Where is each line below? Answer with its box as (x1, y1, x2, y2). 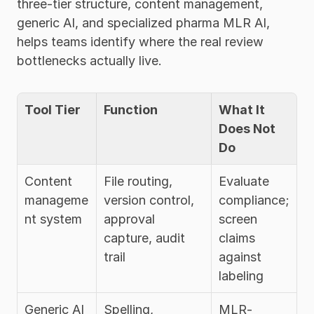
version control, (104, 192, 194, 207)
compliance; (219, 192, 289, 207)
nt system (25, 211, 82, 226)
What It (219, 102, 265, 117)
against (219, 249, 261, 264)
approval (104, 211, 155, 226)
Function (104, 102, 158, 117)
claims (219, 230, 255, 245)
